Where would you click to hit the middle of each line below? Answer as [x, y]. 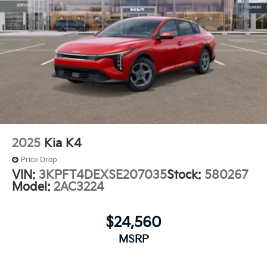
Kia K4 [63, 143]
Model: [33, 187]
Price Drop [39, 160]
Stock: [186, 175]
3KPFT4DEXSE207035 [103, 175]
